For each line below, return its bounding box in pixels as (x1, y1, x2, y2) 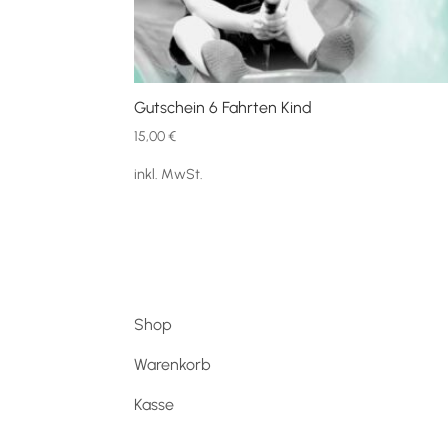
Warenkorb (134, 354, 212, 374)
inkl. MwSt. (134, 165, 204, 184)
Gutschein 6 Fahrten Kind (134, 98, 313, 118)
